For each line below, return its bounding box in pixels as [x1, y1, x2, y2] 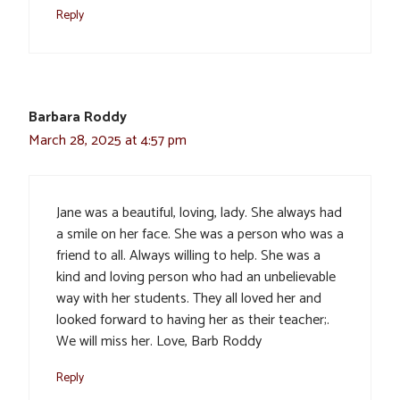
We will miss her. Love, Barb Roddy [56, 329, 262, 354]
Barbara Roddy [29, 104, 127, 129]
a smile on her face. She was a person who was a [56, 221, 344, 246]
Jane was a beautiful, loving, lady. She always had [56, 200, 342, 225]
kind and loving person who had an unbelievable [56, 264, 336, 289]
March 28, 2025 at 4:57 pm [29, 128, 187, 153]
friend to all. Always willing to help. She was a [56, 243, 321, 268]
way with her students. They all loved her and [56, 286, 321, 311]
